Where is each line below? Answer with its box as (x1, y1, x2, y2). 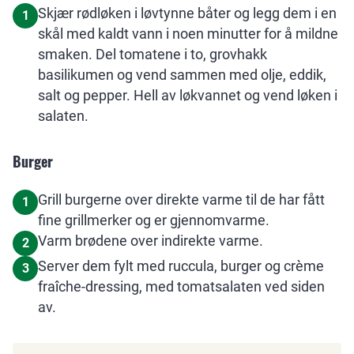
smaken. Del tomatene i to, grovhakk (38, 46, 267, 62)
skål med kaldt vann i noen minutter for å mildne (38, 25, 338, 42)
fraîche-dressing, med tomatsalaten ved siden (38, 278, 325, 295)
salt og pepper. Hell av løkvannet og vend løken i (38, 87, 337, 104)
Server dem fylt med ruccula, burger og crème (38, 258, 324, 274)
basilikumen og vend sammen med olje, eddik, (38, 66, 326, 83)
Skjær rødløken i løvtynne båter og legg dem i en (38, 5, 337, 21)
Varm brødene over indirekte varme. (38, 232, 263, 249)
